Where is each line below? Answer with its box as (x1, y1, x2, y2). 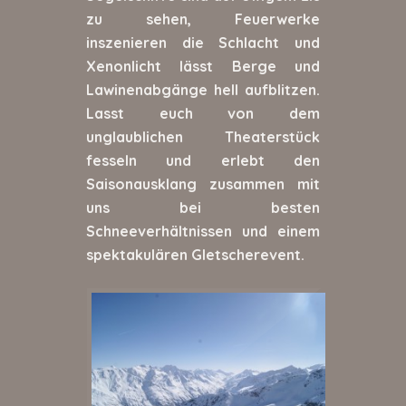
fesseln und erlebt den (86, 150, 320, 169)
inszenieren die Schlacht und (86, 33, 320, 52)
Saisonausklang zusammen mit (86, 174, 320, 193)
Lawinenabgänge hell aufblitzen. (86, 80, 320, 99)
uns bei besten (86, 198, 320, 217)
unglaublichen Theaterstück (86, 127, 320, 146)
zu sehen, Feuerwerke (86, 9, 320, 28)
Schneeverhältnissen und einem (86, 221, 320, 240)
